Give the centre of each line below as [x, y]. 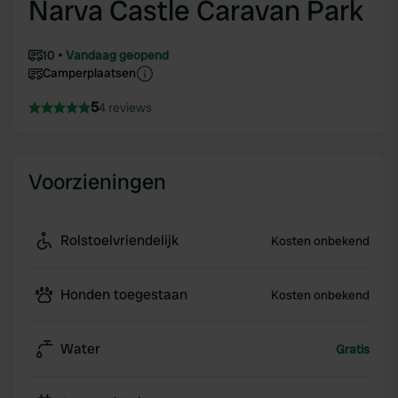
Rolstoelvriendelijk [119, 240]
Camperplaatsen [89, 73]
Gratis [352, 349]
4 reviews [125, 107]
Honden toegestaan [124, 295]
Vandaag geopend [117, 55]
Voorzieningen [97, 182]
